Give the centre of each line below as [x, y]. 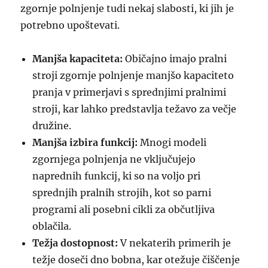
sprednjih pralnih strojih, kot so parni [122, 193]
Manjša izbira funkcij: [85, 142]
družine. [52, 126]
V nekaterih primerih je [175, 243]
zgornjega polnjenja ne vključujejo [114, 159]
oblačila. [52, 226]
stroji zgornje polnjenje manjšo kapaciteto [133, 75]
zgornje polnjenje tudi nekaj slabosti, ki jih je [127, 8]
